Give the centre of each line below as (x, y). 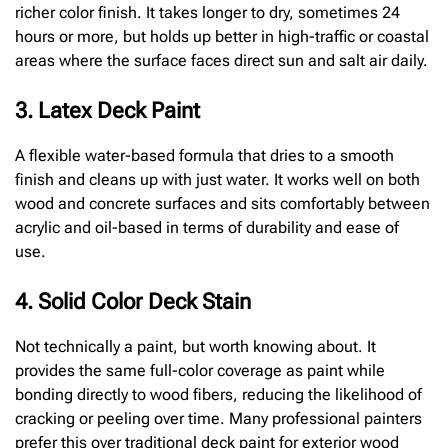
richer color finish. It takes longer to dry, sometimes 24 (207, 12)
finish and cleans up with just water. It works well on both (217, 179)
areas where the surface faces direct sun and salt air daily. (221, 60)
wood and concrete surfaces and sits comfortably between (222, 203)
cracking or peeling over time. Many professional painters (218, 418)
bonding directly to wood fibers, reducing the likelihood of (218, 394)
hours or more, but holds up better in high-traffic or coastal (222, 36)
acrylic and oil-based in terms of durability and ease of (207, 227)
